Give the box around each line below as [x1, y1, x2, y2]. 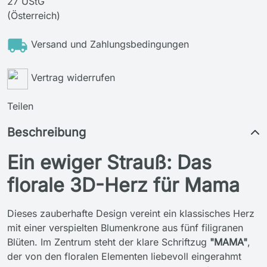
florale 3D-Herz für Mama [7, 173, 240, 197]
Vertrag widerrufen [31, 72, 115, 83]
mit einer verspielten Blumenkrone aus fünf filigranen [7, 222, 243, 234]
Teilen [7, 100, 33, 112]
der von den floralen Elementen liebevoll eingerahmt [7, 250, 241, 262]
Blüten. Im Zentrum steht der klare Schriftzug [7, 236, 210, 248]
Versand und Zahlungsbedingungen [31, 38, 189, 50]
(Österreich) [7, 10, 60, 21]
